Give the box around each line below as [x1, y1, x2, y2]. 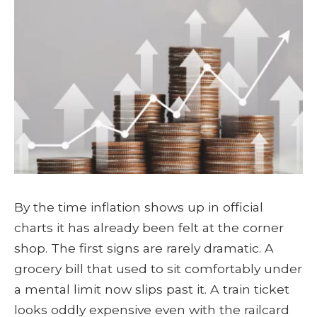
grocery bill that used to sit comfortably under [14, 260, 302, 276]
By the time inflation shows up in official [14, 199, 263, 214]
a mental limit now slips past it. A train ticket [14, 281, 289, 296]
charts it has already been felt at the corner [14, 219, 284, 235]
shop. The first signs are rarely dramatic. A [14, 240, 274, 255]
